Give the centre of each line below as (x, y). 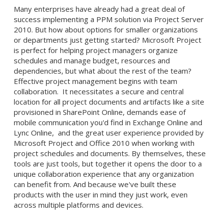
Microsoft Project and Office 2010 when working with (104, 143)
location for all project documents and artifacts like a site (109, 101)
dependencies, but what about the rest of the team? (104, 70)
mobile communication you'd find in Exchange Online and (108, 122)
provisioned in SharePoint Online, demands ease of (100, 112)
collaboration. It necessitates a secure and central (99, 91)
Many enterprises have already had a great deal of (99, 9)
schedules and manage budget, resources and (92, 60)
